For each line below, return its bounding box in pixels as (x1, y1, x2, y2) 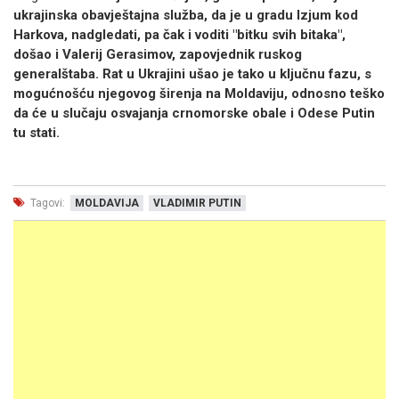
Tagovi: (28, 197, 65, 209)
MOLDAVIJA (75, 197, 139, 209)
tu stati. (13, 125, 60, 141)
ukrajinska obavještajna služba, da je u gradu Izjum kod (13, 7, 358, 23)
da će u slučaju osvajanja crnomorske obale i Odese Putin (13, 105, 375, 121)
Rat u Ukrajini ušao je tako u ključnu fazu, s (102, 66, 371, 82)
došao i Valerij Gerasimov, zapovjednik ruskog (13, 46, 302, 62)
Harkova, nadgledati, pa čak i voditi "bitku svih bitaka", (13, 27, 346, 43)
